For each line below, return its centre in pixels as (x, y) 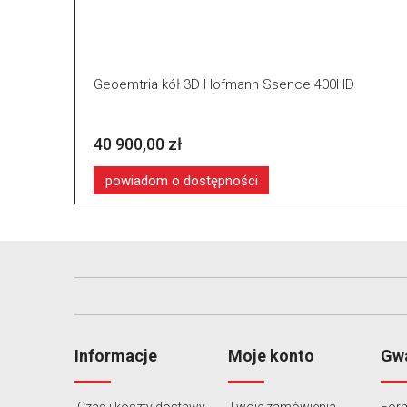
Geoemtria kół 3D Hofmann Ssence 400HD (224, 85)
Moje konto (271, 355)
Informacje (116, 355)
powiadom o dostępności (181, 180)
